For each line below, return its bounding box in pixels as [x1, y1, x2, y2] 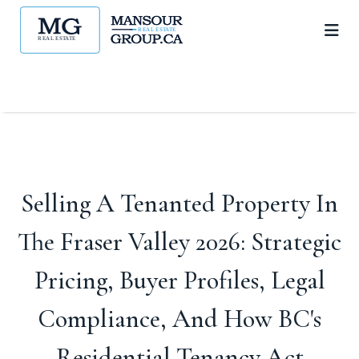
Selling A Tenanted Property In [21, 188, 338, 219]
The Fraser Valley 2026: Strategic [18, 226, 341, 257]
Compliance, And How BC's [38, 303, 321, 334]
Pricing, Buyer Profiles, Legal [34, 264, 325, 296]
